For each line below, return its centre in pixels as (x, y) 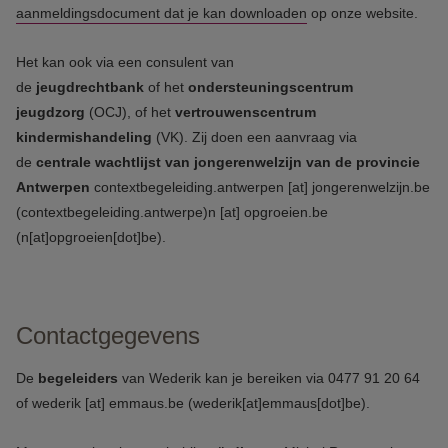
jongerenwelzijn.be (371, 187)
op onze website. (362, 13)
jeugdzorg (52, 112)
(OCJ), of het (132, 112)
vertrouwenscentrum (245, 112)
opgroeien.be (286, 212)
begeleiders (78, 378)
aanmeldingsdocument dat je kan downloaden (161, 13)
